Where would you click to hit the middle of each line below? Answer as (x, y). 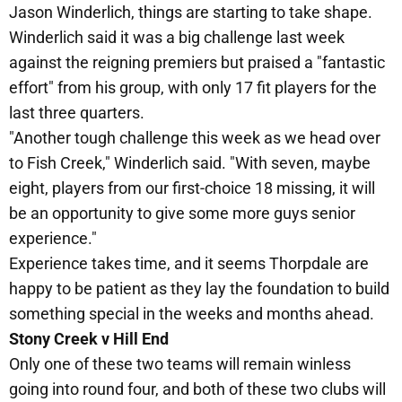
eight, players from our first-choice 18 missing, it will (192, 188)
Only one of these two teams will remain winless (180, 364)
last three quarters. (77, 113)
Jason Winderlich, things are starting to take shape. (191, 13)
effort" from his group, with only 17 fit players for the (193, 88)
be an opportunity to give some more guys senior (182, 214)
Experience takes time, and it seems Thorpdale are (189, 264)
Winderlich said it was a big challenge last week (177, 38)
